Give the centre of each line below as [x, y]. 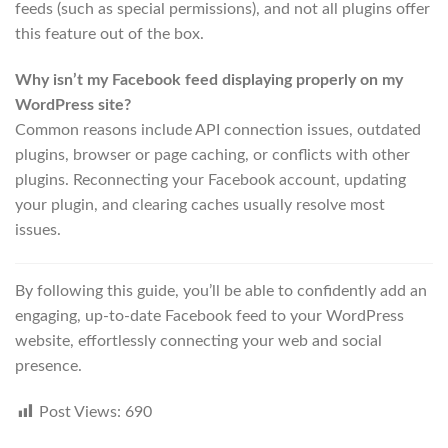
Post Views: [80, 412]
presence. [48, 366]
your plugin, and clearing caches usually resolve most [200, 204]
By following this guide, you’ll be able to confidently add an [221, 291]
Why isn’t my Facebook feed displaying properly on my [209, 79]
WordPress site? [73, 104]
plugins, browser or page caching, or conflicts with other [212, 154]
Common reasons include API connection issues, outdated [218, 129]
